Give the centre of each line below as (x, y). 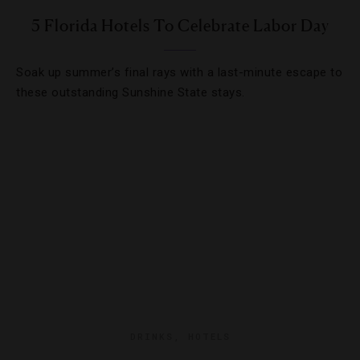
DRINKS (151, 336)
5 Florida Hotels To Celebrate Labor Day (180, 26)
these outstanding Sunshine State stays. (131, 92)
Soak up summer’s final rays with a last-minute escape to (179, 72)
